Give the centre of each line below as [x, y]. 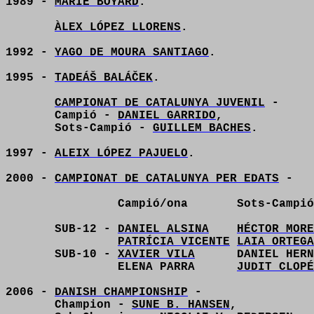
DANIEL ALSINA [163, 229]
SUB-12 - [86, 229]
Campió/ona [153, 204]
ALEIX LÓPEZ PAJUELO [121, 153]
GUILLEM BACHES [202, 128]
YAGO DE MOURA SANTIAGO [132, 53]
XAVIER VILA [156, 254]
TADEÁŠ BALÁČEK [104, 78]
